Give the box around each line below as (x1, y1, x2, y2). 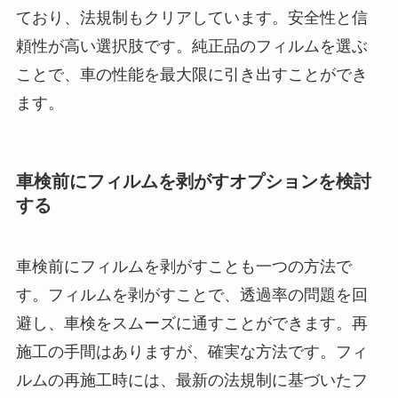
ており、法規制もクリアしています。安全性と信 (15, 8, 368, 27)
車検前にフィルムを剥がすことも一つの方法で (15, 258, 352, 276)
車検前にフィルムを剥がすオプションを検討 (15, 171, 371, 191)
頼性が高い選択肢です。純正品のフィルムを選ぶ (15, 36, 368, 55)
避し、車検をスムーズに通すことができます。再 (15, 314, 368, 333)
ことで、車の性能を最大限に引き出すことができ (15, 65, 368, 84)
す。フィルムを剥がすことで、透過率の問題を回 (15, 286, 368, 305)
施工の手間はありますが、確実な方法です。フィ (15, 343, 368, 362)
